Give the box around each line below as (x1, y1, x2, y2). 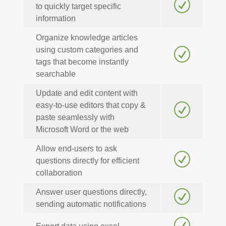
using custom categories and (35, 45, 138, 54)
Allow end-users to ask (35, 144, 117, 153)
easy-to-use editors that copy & (35, 101, 146, 110)
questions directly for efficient (35, 156, 139, 165)
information (35, 14, 76, 23)
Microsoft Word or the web (35, 125, 129, 134)
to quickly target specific (35, 2, 121, 11)
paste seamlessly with (35, 113, 115, 122)
